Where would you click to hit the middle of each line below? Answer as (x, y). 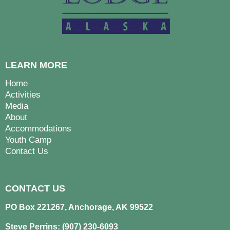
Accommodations (38, 128)
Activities (23, 94)
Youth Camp (28, 140)
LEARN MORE (36, 65)
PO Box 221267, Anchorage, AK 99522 (79, 207)
